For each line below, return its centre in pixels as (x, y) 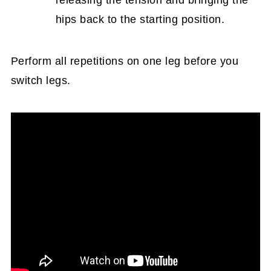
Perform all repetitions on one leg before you (125, 61)
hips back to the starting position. (140, 19)
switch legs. (41, 80)
